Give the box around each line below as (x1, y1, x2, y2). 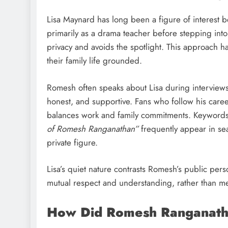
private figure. (47, 136, 98, 149)
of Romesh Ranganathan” (47, 122, 138, 135)
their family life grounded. (47, 54, 142, 67)
